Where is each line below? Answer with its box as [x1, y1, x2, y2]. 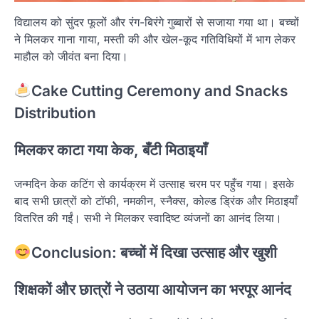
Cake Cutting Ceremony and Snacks [31, 81, 288, 100]
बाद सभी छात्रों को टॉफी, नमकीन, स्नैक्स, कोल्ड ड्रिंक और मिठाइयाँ [14, 194, 298, 209]
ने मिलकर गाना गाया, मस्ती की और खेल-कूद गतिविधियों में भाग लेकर [14, 31, 296, 46]
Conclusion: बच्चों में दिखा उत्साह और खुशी [31, 244, 277, 262]
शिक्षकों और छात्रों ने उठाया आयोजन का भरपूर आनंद [14, 280, 291, 298]
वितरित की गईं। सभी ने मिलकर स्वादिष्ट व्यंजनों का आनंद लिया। [14, 211, 282, 226]
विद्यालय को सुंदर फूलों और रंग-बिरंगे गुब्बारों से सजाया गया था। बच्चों [14, 14, 299, 29]
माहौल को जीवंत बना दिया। [14, 48, 128, 63]
